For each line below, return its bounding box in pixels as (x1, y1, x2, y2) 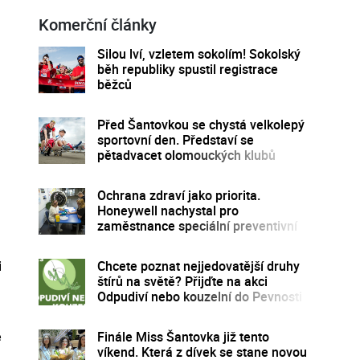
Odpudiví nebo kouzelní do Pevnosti (96, 287, 302, 305)
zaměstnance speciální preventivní (96, 216, 297, 235)
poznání (96, 302, 143, 321)
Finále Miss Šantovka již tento (96, 327, 269, 346)
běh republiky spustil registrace (96, 59, 278, 78)
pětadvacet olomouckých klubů (96, 145, 276, 164)
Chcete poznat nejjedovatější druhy (96, 256, 300, 275)
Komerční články (38, 13, 157, 35)
